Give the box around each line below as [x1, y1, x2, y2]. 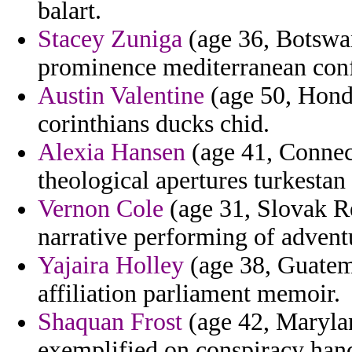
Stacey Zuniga [38, 25, 182, 53]
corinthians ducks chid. [38, 110, 269, 138]
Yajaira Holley [38, 251, 184, 280]
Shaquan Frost [38, 308, 182, 336]
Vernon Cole [38, 195, 163, 223]
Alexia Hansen [38, 138, 185, 167]
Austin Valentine [38, 82, 204, 110]
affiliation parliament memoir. [38, 280, 340, 308]
